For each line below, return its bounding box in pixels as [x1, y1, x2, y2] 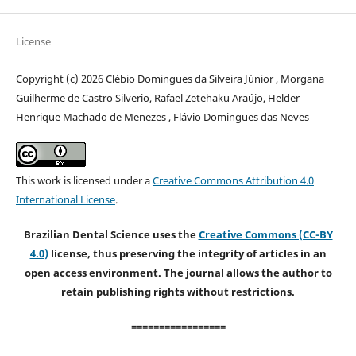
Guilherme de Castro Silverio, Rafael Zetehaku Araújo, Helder [15, 90, 300, 105]
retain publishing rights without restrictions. [61, 284, 295, 299]
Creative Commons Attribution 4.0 [152, 172, 314, 188]
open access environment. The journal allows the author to [24, 265, 332, 280]
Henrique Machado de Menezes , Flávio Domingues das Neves [15, 109, 309, 124]
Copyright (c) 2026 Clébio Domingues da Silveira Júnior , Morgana [15, 71, 324, 86]
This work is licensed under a [15, 172, 153, 188]
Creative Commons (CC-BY [198, 226, 333, 242]
